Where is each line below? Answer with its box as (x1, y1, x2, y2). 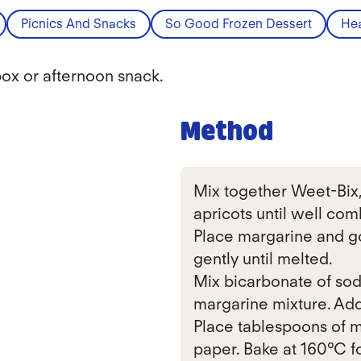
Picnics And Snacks (21, 16, 136, 31)
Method (180, 121, 273, 145)
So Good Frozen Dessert (165, 16, 312, 31)
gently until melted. (193, 249, 333, 268)
